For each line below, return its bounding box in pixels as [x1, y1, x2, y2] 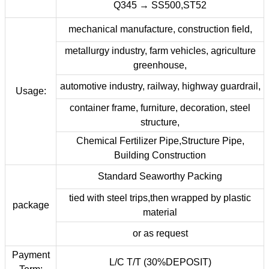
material [143, 207, 177, 217]
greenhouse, [133, 60, 187, 70]
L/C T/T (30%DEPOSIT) [109, 257, 211, 267]
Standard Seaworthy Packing [98, 171, 222, 181]
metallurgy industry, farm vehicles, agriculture [64, 46, 256, 56]
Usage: [15, 86, 46, 96]
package [12, 200, 49, 210]
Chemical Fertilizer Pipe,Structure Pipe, [76, 136, 244, 146]
